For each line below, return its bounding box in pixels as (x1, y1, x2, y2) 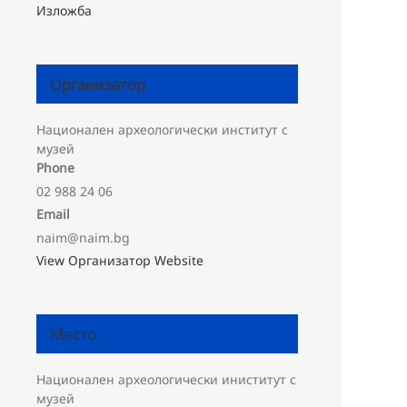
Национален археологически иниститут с (36, 371, 296, 388)
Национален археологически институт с (36, 121, 288, 138)
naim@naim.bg (36, 229, 130, 246)
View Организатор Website (36, 252, 203, 269)
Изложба (36, 2, 92, 19)
